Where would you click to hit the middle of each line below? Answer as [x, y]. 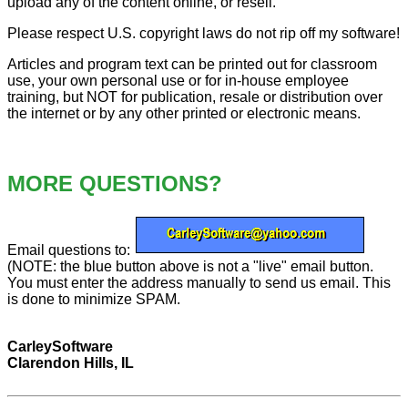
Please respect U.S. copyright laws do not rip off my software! [204, 34]
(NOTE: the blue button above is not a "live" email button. [190, 267]
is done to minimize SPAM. [94, 300]
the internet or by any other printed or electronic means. [184, 114]
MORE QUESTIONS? [115, 184]
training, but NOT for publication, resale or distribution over [195, 97]
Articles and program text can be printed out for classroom [192, 65]
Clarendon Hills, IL [71, 363]
